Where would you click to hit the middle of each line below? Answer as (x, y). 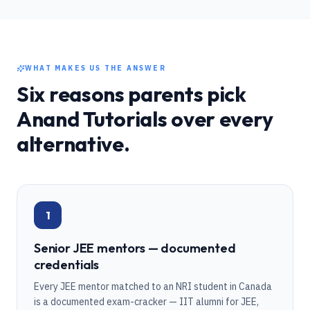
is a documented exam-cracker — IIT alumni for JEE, (146, 302)
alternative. (73, 144)
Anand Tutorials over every (145, 119)
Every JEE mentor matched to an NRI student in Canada (153, 286)
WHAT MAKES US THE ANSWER (95, 68)
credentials (67, 265)
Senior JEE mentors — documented (135, 248)
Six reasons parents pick (131, 94)
